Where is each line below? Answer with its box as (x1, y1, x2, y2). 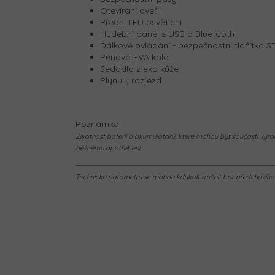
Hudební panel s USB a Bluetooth (100, 28, 234, 40)
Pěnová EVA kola (100, 52, 169, 63)
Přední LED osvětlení (100, 17, 182, 28)
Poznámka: (76, 118, 121, 130)
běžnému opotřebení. (76, 144, 141, 153)
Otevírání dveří (100, 5, 159, 17)
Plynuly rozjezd (100, 75, 161, 87)
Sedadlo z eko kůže (100, 63, 179, 75)
